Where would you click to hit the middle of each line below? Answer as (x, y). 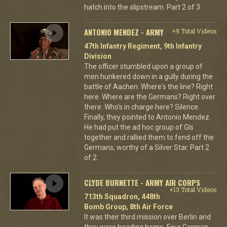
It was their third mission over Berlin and (147, 217)
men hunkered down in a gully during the (148, 77)
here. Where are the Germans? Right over (149, 97)
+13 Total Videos (193, 190)
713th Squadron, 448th (122, 197)
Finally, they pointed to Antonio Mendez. (147, 117)
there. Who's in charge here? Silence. (142, 107)
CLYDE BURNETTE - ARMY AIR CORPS (142, 182)
